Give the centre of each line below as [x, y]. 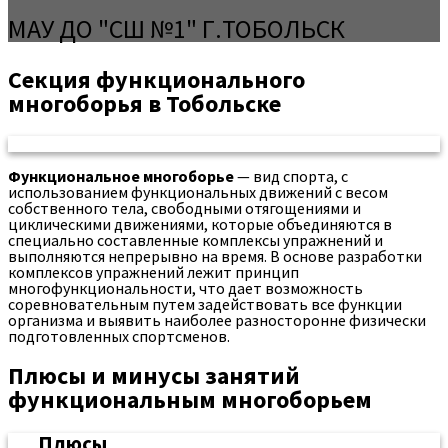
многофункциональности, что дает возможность [185, 287]
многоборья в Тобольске [144, 103]
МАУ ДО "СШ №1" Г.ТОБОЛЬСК [176, 28]
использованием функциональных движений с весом [198, 191]
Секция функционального [156, 79]
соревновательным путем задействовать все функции [205, 303]
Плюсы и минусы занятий [154, 375]
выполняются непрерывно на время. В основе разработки [215, 255]
